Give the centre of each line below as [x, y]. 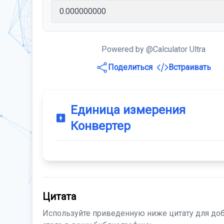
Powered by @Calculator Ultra [154, 49]
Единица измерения [128, 110]
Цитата [59, 196]
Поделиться [130, 67]
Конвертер [100, 126]
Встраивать [190, 67]
